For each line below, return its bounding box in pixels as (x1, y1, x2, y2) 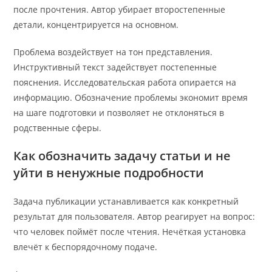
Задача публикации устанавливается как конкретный (13, 195, 239, 208)
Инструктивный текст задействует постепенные (13, 61, 217, 73)
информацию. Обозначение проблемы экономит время (13, 92, 248, 104)
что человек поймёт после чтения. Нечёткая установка (13, 226, 246, 238)
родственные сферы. (13, 122, 102, 134)
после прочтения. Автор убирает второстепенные (13, 4, 226, 16)
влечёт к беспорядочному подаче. (13, 241, 158, 253)
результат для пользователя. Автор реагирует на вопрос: (13, 211, 256, 223)
